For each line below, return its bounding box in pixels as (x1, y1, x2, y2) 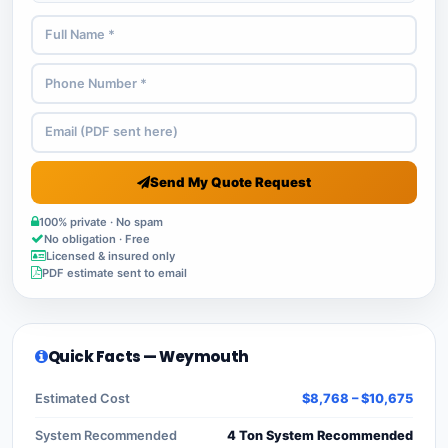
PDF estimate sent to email (42, 265, 187, 280)
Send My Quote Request (150, 173, 311, 190)
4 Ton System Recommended (227, 427, 413, 443)
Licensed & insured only (46, 248, 175, 263)
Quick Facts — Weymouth (47, 345, 249, 367)
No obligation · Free (44, 231, 150, 246)
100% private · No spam (39, 214, 163, 229)
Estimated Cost (35, 390, 130, 406)
